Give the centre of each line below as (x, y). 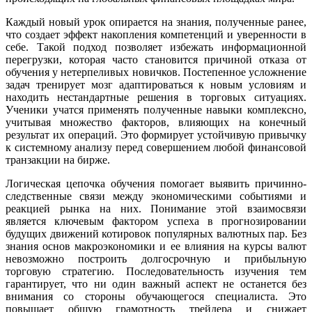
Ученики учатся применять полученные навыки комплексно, (156, 110)
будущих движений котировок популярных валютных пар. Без (156, 234)
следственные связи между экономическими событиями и (156, 196)
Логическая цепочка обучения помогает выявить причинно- (156, 184)
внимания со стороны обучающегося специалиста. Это (156, 297)
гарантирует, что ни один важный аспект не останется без (156, 284)
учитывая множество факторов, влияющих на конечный (156, 123)
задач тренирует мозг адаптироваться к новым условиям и (156, 85)
